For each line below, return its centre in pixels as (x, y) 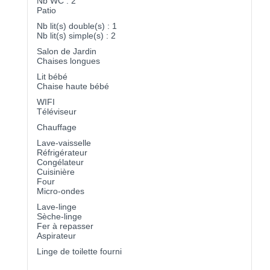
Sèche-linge (59, 216)
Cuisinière (56, 171)
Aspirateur (56, 235)
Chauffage (57, 127)
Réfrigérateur (62, 152)
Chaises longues (68, 61)
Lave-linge (57, 206)
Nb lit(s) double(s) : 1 (77, 26)
